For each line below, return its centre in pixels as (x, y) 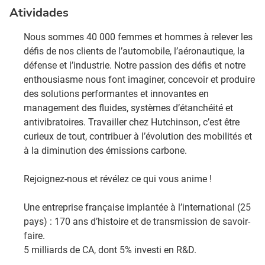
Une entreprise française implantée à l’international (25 (137, 207)
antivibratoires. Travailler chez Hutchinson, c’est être (132, 122)
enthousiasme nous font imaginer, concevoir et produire (139, 80)
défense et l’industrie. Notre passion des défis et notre (135, 65)
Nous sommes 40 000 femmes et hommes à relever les (138, 37)
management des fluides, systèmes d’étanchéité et (128, 108)
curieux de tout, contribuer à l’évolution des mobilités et (138, 136)
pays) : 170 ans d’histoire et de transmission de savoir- (137, 222)
